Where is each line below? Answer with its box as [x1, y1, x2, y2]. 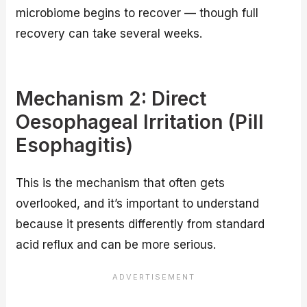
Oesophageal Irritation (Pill [16, 110, 265, 134]
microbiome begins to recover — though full [16, 6, 259, 21]
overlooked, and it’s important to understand [16, 196, 260, 210]
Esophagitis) [16, 134, 134, 158]
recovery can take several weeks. [16, 27, 203, 41]
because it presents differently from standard [16, 217, 265, 231]
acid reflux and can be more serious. [16, 237, 217, 251]
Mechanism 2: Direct [16, 87, 207, 111]
